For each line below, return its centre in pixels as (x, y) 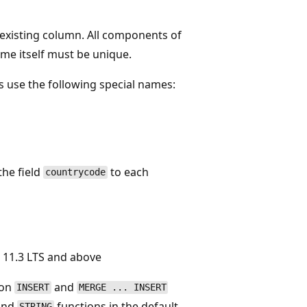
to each (128, 172)
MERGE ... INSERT (122, 287)
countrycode (76, 172)
